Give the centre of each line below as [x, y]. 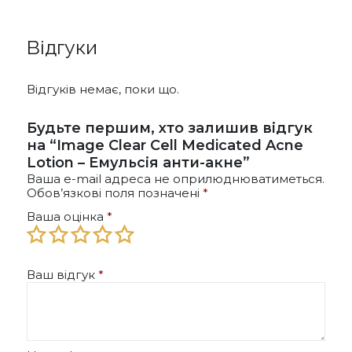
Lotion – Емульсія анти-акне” [138, 162]
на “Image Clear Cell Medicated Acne [165, 145]
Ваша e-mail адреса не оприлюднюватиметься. [176, 178]
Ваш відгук [62, 274]
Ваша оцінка [67, 216]
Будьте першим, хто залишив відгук [170, 128]
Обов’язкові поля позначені [115, 192]
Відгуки [62, 47]
